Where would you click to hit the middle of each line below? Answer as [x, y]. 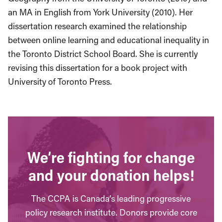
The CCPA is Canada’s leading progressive [111, 198]
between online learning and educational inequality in [109, 40]
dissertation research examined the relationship [97, 26]
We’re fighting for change [111, 157]
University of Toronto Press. [60, 82]
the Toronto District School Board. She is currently [103, 54]
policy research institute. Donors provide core [111, 212]
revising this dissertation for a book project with [98, 68]
